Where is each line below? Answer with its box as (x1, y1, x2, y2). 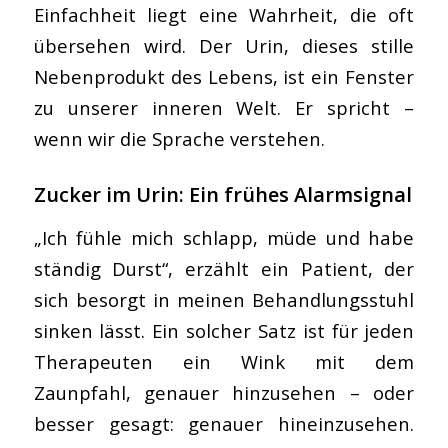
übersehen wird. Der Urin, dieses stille (33, 33, 415, 59)
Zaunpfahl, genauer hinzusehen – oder (33, 379, 415, 405)
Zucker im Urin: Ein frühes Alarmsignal (33, 181, 412, 209)
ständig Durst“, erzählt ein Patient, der (33, 255, 415, 281)
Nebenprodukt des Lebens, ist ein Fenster (33, 64, 415, 90)
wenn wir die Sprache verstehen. (33, 126, 325, 152)
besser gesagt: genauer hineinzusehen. (33, 410, 415, 436)
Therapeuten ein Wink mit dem (33, 348, 415, 374)
